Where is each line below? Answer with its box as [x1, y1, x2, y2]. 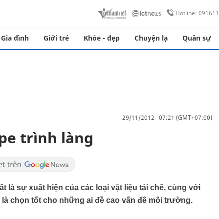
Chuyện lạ [134, 33, 168, 43]
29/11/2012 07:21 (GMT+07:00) [122, 113, 212, 122]
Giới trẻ [44, 33, 69, 43]
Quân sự [182, 33, 211, 43]
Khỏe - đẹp [84, 33, 120, 43]
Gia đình [1, 33, 29, 43]
